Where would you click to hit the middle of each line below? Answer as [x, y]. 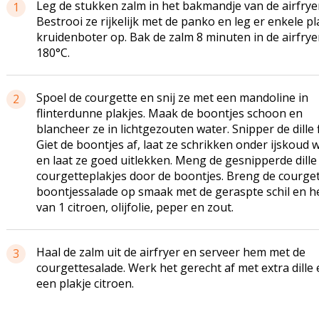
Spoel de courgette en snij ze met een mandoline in [172, 98]
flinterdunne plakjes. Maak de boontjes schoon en [169, 113]
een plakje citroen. [85, 283]
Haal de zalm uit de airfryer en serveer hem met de [171, 252]
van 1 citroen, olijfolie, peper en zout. [135, 207]
